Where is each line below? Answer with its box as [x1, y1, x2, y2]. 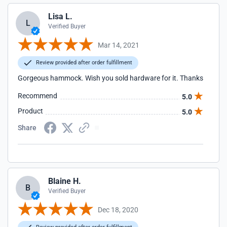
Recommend [18, 92, 57, 100]
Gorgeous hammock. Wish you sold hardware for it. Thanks [18, 74, 203, 82]
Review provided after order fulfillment [34, 59, 132, 66]
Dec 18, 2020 [98, 205, 138, 214]
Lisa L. [48, 12, 72, 21]
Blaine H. [48, 176, 81, 186]
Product [18, 107, 43, 115]
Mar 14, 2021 [98, 41, 139, 49]
